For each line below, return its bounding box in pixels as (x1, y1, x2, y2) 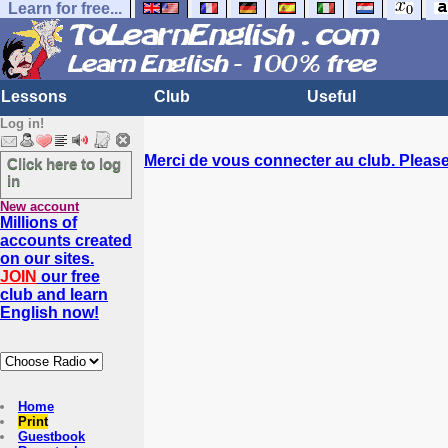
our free (37, 268, 100, 285)
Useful (307, 88, 356, 105)
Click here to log (7, 155, 121, 172)
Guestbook (18, 429, 85, 444)
